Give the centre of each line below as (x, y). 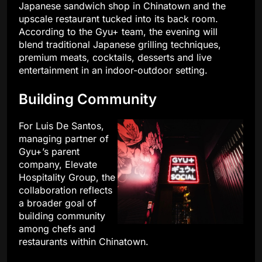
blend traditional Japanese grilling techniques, (120, 45)
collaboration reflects (65, 190)
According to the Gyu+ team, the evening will (118, 32)
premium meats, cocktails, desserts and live (115, 58)
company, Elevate (58, 165)
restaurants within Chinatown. (84, 242)
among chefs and (57, 229)
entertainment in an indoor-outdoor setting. (113, 70)
